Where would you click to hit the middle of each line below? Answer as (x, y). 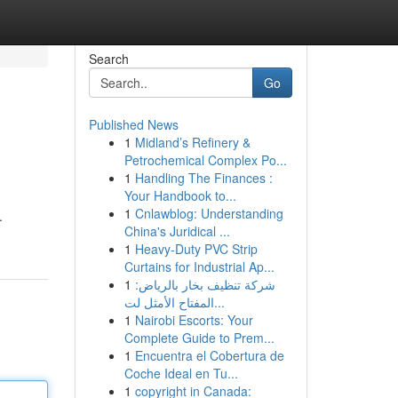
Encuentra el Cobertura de (209, 355)
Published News (133, 124)
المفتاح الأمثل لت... (219, 302)
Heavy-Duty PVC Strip (196, 249)
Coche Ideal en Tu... (181, 373)
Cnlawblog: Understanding (209, 213)
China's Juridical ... (177, 231)
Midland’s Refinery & (192, 142)
